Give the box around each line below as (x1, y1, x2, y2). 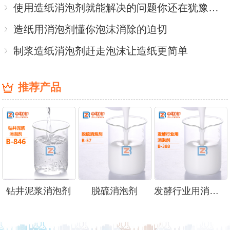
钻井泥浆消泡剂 (6, 186, 71, 197)
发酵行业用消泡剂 (209, 186, 219, 197)
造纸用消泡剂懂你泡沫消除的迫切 (13, 24, 168, 35)
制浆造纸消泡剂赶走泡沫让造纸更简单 (13, 45, 188, 57)
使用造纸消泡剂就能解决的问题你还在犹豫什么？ (208, 2, 219, 14)
